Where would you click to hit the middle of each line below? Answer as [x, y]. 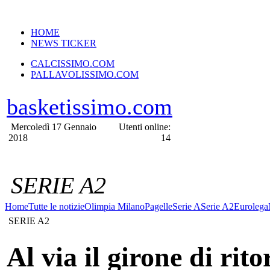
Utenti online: [145, 127]
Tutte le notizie [56, 206]
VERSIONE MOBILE [52, 10]
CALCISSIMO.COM [73, 64]
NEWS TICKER [64, 43]
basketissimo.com [89, 107]
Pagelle [159, 206]
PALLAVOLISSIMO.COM [85, 74]
